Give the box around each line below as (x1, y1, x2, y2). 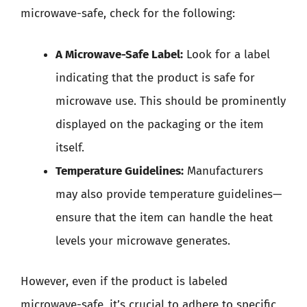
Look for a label (183, 47, 270, 62)
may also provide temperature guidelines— (56, 186, 282, 201)
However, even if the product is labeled (21, 274, 228, 288)
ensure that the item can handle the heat (56, 210, 273, 225)
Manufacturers (184, 163, 263, 178)
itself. (56, 140, 84, 155)
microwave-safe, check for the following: (21, 6, 235, 21)
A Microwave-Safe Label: (56, 47, 183, 62)
